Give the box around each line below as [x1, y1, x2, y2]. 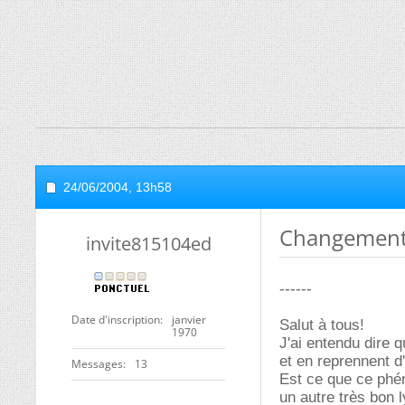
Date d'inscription [71, 312, 160, 327]
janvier [172, 312, 206, 327]
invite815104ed [85, 231, 212, 256]
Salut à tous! [279, 316, 364, 334]
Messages [71, 356, 123, 372]
